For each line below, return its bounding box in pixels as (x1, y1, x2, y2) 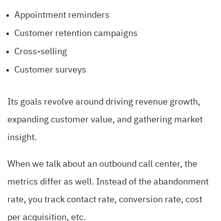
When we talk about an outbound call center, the (7, 160, 197, 169)
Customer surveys (14, 66, 86, 75)
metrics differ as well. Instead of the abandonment (7, 178, 209, 187)
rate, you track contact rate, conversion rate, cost (7, 195, 202, 205)
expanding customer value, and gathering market (7, 115, 203, 125)
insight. (7, 133, 37, 143)
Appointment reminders (14, 11, 110, 20)
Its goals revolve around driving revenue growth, (7, 98, 200, 107)
